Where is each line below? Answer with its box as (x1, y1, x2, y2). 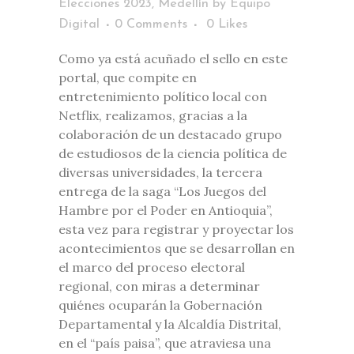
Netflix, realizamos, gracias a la (58, 107, 247, 123)
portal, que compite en (58, 69, 197, 85)
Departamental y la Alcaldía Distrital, (58, 315, 281, 332)
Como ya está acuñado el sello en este (58, 50, 288, 66)
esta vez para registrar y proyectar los (58, 220, 294, 237)
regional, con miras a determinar (58, 277, 260, 294)
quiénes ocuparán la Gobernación (58, 296, 262, 313)
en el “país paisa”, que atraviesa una (58, 334, 271, 351)
